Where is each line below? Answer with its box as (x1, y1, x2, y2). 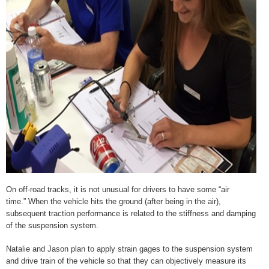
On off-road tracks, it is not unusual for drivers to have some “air (6, 185, 229, 195)
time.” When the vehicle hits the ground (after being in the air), (6, 197, 221, 207)
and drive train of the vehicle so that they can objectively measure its (6, 256, 246, 265)
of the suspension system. (6, 221, 101, 231)
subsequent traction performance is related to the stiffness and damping (6, 209, 256, 219)
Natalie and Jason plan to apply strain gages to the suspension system (6, 244, 253, 253)
